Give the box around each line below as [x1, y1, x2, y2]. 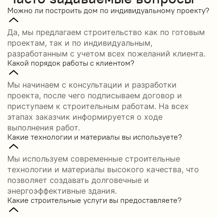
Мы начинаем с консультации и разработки [7, 79, 177, 90]
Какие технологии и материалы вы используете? [7, 131, 182, 142]
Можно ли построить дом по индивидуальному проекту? [7, 5, 209, 15]
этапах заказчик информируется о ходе [7, 111, 163, 122]
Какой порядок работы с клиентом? [7, 57, 134, 68]
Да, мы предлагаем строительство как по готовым [7, 27, 205, 37]
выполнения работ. [7, 122, 80, 132]
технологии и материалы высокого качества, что [7, 164, 199, 174]
